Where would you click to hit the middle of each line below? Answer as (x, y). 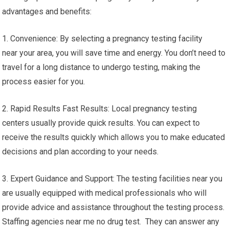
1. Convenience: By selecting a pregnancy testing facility (102, 39)
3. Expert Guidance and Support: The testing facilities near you (112, 179)
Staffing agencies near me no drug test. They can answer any (111, 222)
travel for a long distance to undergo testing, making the (101, 67)
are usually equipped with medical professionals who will (105, 193)
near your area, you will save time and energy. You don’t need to (114, 53)
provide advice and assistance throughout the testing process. (113, 207)
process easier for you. (44, 82)
